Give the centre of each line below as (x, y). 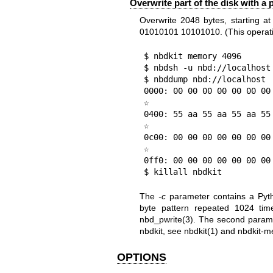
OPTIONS (142, 257)
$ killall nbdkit (183, 172)
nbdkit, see (161, 231)
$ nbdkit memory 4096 (192, 56)
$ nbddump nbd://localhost (204, 79)
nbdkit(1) (201, 231)
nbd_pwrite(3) (166, 219)
